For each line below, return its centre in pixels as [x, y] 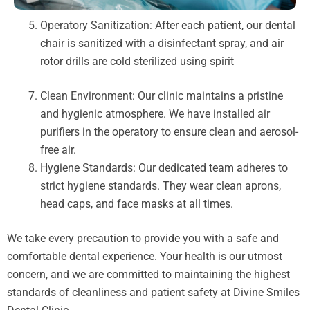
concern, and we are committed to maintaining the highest [148, 275]
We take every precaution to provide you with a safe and [143, 239]
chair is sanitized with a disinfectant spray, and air [162, 44]
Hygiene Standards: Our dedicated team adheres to [164, 168]
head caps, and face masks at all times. [137, 204]
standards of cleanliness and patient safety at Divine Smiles [153, 293]
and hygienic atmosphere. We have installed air [155, 114]
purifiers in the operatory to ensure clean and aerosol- [169, 132]
